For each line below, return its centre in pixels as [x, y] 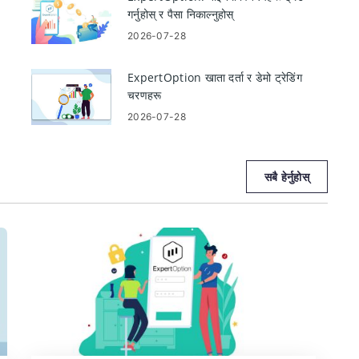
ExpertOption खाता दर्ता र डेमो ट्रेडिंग [215, 77]
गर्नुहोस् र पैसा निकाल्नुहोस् [181, 14]
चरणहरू [145, 95]
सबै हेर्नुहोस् [287, 177]
